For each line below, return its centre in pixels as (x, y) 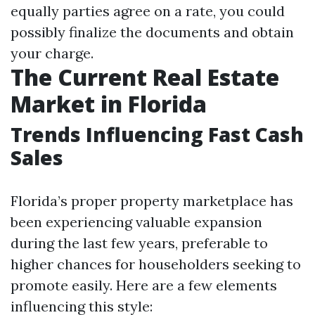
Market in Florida (109, 104)
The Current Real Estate (145, 77)
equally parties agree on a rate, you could (148, 11)
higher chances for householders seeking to (156, 264)
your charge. (52, 53)
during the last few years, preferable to (139, 243)
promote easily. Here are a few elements (144, 285)
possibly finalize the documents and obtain (152, 32)
